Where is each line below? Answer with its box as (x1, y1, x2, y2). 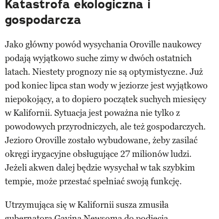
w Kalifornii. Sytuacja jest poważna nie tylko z (5, 107, 180, 118)
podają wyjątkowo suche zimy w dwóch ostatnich (5, 52, 192, 64)
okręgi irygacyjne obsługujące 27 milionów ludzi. (5, 148, 192, 159)
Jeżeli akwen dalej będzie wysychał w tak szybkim (5, 162, 195, 173)
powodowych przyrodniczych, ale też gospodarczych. (5, 121, 206, 132)
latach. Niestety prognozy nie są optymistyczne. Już (5, 66, 203, 77)
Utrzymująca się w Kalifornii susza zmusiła (5, 199, 169, 210)
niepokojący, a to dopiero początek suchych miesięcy (5, 93, 206, 105)
